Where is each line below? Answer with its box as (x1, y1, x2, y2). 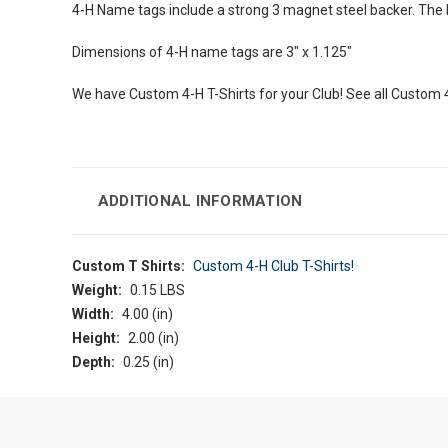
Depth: (72, 354, 115, 371)
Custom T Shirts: (72, 258, 185, 275)
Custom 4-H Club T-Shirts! (192, 258, 354, 275)
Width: (72, 306, 114, 323)
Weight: (72, 282, 122, 299)
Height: (72, 330, 120, 347)
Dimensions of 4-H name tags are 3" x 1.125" (72, 44, 352, 61)
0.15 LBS (129, 282, 185, 299)
